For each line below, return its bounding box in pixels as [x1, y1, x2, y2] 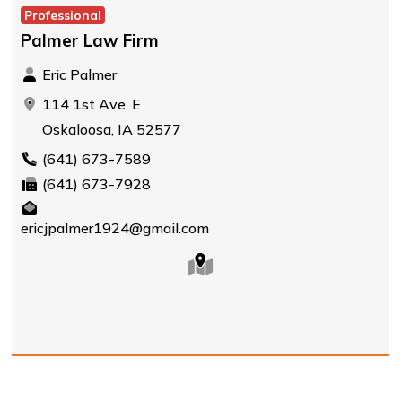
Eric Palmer [38, 66, 117, 83]
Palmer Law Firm [20, 30, 159, 51]
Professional [23, 7, 101, 23]
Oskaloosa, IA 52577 [38, 120, 181, 138]
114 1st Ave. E [38, 95, 141, 113]
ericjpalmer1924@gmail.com [20, 219, 209, 237]
